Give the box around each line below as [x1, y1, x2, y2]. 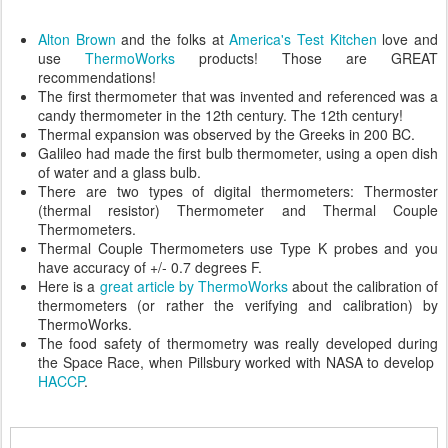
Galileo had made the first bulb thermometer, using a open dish [38, 142, 438, 163]
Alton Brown [38, 28, 116, 49]
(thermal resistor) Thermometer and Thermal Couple [38, 199, 438, 220]
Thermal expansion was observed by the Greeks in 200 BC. [38, 123, 415, 144]
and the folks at [115, 28, 230, 49]
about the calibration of [288, 275, 439, 296]
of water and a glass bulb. [38, 161, 201, 182]
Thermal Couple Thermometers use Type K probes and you [38, 237, 438, 258]
